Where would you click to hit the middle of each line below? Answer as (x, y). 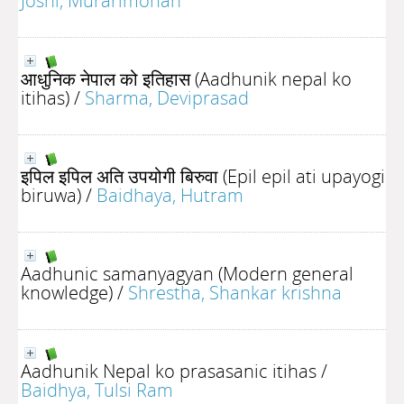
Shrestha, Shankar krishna (235, 292)
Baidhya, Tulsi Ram (97, 390)
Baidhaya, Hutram (170, 195)
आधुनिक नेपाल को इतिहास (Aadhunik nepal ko (186, 78)
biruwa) (51, 195)
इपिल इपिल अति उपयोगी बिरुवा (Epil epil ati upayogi (203, 176)
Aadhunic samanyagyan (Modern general (187, 273)
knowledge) (67, 292)
